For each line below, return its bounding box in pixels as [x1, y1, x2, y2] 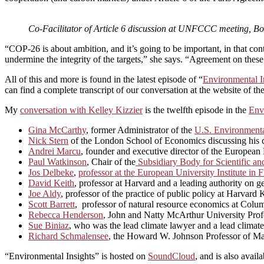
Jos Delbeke [28, 167, 74, 177]
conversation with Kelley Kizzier [20, 104, 143, 115]
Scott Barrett [28, 199, 75, 209]
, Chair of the [87, 156, 136, 167]
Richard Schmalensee [28, 230, 108, 241]
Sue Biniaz [28, 220, 69, 230]
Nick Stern [28, 135, 68, 146]
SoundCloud [148, 250, 195, 261]
